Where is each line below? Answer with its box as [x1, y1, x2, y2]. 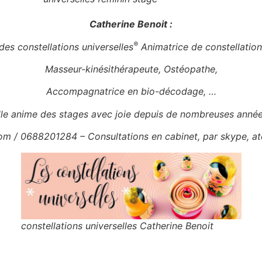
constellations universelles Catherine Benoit [20, 219, 213, 232]
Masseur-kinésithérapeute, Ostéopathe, [44, 63, 218, 75]
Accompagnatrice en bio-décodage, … [46, 85, 216, 98]
